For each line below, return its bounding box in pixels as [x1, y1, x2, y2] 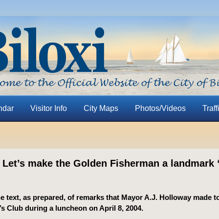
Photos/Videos [134, 104, 186, 112]
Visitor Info [30, 104, 67, 112]
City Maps [83, 104, 118, 112]
